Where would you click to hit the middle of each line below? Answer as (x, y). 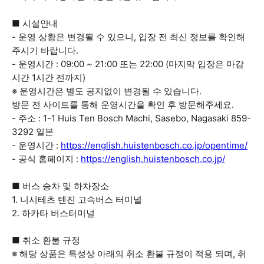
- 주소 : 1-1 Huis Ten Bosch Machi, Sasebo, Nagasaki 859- (131, 118)
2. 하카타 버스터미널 (53, 213)
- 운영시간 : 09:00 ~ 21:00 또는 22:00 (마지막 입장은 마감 (128, 64)
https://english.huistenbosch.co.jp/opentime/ (154, 145)
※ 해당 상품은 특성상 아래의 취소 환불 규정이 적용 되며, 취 (129, 254)
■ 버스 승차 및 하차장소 (60, 186)
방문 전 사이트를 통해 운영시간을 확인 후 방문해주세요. (123, 105)
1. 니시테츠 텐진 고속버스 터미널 (77, 199)
